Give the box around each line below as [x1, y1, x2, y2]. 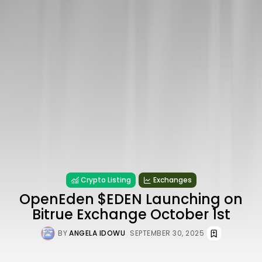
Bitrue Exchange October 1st [32, 204, 230, 224]
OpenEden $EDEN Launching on [19, 189, 243, 209]
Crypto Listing [80, 174, 131, 185]
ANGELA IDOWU [69, 227, 125, 238]
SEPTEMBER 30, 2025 [130, 227, 204, 238]
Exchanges [153, 174, 192, 185]
